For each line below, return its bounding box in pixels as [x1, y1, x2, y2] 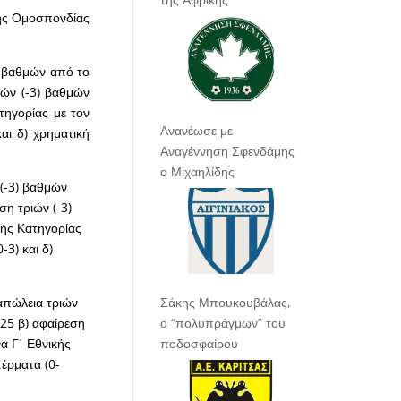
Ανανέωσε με [160, 122, 234, 140]
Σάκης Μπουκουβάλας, [160, 294, 292, 311]
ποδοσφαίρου [160, 335, 239, 353]
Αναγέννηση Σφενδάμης [160, 142, 295, 160]
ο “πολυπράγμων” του [160, 314, 286, 332]
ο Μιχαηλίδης [160, 163, 235, 181]
